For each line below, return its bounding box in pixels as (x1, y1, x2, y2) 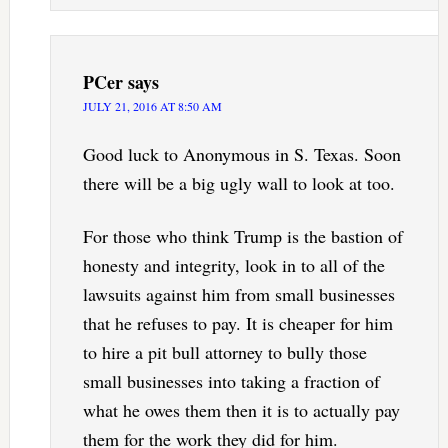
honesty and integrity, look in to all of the (82, 253, 385, 278)
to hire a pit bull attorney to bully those (82, 340, 367, 365)
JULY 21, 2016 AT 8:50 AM (82, 98, 222, 115)
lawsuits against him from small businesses (82, 282, 395, 307)
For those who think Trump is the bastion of (82, 224, 403, 249)
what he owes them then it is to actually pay (82, 398, 400, 423)
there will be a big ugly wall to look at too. (82, 171, 395, 196)
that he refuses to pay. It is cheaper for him (82, 311, 393, 336)
